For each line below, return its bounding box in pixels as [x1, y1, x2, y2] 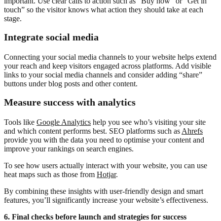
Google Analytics [37, 117, 91, 126]
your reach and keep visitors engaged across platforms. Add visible [4, 61, 211, 70]
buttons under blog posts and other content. [4, 79, 138, 88]
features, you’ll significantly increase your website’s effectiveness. [4, 195, 208, 204]
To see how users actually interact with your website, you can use [4, 161, 207, 170]
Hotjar [97, 170, 116, 179]
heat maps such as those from [4, 170, 97, 179]
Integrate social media [4, 31, 99, 42]
